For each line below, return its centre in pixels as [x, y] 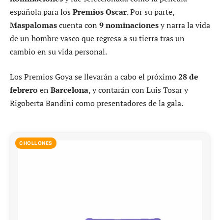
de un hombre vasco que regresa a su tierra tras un [97, 38]
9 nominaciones [129, 25]
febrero [24, 90]
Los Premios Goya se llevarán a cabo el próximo [94, 77]
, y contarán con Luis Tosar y [138, 90]
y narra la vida [184, 25]
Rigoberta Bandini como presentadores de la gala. [96, 103]
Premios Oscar [100, 12]
